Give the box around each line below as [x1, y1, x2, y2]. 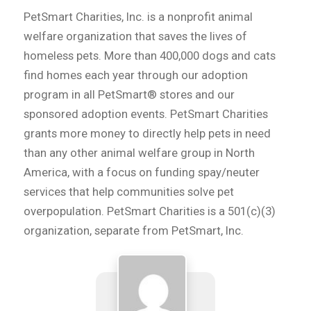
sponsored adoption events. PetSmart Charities [23, 106, 268, 121]
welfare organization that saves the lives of [23, 28, 247, 43]
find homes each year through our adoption [23, 67, 248, 82]
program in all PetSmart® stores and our [23, 87, 235, 101]
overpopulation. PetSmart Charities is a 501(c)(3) [23, 203, 276, 218]
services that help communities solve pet [23, 184, 234, 199]
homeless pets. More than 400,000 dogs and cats [23, 48, 276, 62]
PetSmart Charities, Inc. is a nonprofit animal [23, 9, 253, 24]
